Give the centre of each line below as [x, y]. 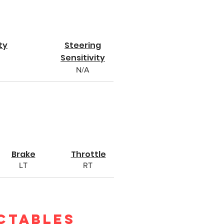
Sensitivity [83, 58]
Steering [83, 45]
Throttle [88, 154]
